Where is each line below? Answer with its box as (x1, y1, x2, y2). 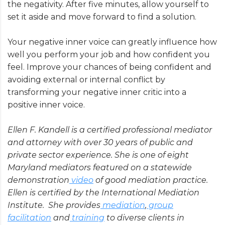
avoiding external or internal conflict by (8, 75, 165, 85)
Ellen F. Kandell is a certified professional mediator (8, 125, 212, 135)
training (70, 213, 104, 223)
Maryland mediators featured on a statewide (8, 163, 192, 173)
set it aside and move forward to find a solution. (8, 12, 196, 22)
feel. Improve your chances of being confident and (8, 62, 211, 72)
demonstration (8, 175, 69, 185)
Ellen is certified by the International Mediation (8, 188, 199, 198)
